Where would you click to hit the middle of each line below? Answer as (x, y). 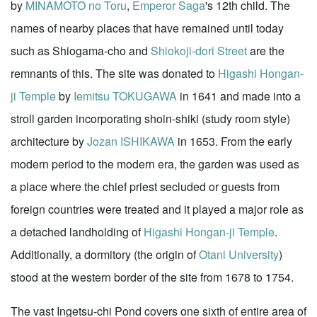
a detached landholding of (77, 232)
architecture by (49, 141)
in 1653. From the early (234, 141)
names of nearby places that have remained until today (147, 28)
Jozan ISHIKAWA (131, 141)
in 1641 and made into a (239, 96)
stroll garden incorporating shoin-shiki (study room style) (150, 119)
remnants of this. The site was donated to (114, 73)
